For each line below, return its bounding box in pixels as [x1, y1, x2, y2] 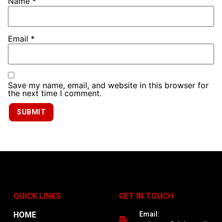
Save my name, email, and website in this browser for [8, 80, 209, 90]
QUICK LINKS [13, 191, 61, 201]
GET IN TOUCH [118, 191, 173, 201]
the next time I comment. [8, 88, 102, 98]
